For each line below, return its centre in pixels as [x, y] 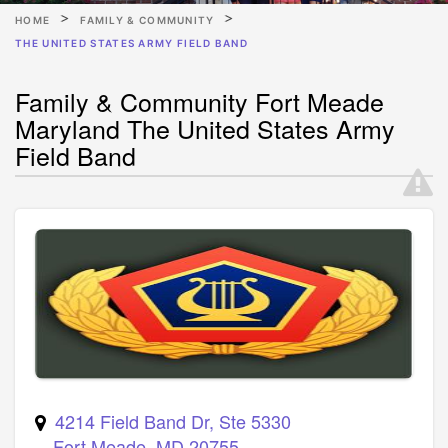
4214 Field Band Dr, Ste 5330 [173, 420]
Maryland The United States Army [205, 127]
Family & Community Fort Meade [199, 100]
